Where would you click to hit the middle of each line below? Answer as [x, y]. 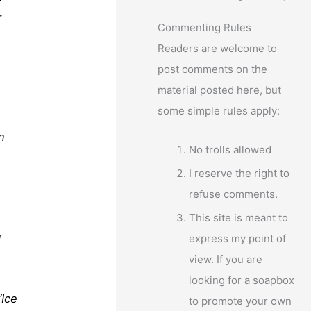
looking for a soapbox [242, 280]
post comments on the [213, 69]
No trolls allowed [230, 150]
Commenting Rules [205, 27]
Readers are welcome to [218, 48]
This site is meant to [239, 217]
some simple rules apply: [219, 111]
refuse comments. [234, 194]
